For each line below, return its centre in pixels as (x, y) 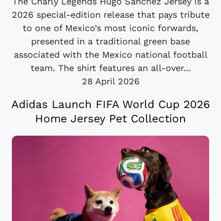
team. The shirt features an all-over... (110, 68)
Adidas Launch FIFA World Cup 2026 (110, 104)
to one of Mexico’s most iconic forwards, (110, 28)
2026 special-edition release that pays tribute (110, 14)
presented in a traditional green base (110, 41)
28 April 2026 (110, 81)
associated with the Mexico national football (110, 54)
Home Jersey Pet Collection (110, 118)
